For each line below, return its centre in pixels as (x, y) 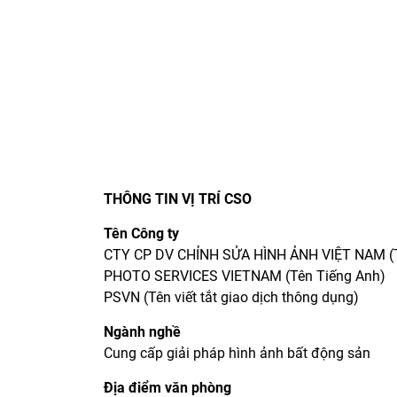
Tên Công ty (141, 234)
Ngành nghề (142, 332)
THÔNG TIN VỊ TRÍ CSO (178, 199)
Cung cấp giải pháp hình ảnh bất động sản (237, 354)
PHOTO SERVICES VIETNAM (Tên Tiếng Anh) (245, 276)
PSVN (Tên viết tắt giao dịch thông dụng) (231, 298)
